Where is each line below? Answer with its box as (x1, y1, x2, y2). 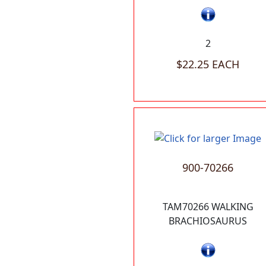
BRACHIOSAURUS (169, 214, 247, 227)
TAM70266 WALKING (162, 199, 254, 213)
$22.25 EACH (176, 56, 239, 71)
